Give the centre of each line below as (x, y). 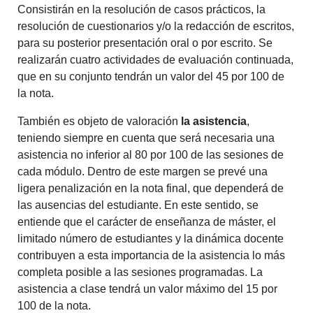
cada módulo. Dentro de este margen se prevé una (143, 172)
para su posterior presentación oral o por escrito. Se (145, 43)
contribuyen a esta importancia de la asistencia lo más (152, 256)
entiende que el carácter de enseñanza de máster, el (147, 222)
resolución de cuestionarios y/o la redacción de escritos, (156, 27)
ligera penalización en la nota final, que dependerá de (151, 189)
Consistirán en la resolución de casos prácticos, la (142, 10)
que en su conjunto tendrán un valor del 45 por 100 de (151, 77)
